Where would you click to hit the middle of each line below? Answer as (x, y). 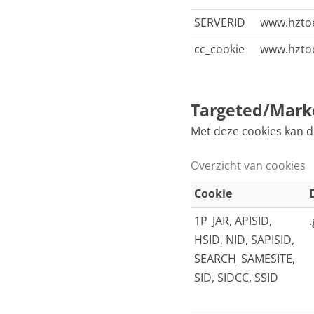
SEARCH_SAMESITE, (245, 259)
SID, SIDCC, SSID (236, 278)
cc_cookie (219, 49)
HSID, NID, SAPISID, (244, 240)
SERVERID (220, 22)
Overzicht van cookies (248, 165)
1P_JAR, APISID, (233, 221)
